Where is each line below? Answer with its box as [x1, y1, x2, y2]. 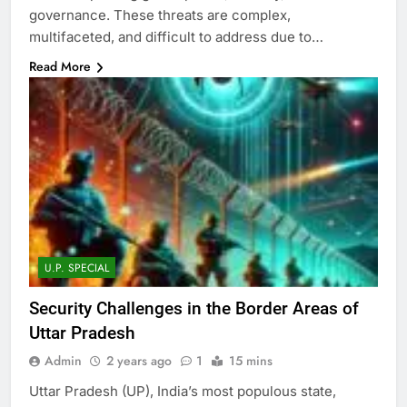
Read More [29, 57, 91, 76]
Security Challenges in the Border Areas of [29, 297, 359, 319]
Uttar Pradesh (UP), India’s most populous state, [29, 382, 336, 400]
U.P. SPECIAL [45, 259, 109, 276]
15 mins [229, 351, 273, 370]
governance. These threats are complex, [29, 6, 291, 25]
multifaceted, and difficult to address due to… [29, 28, 323, 46]
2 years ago [106, 351, 172, 370]
